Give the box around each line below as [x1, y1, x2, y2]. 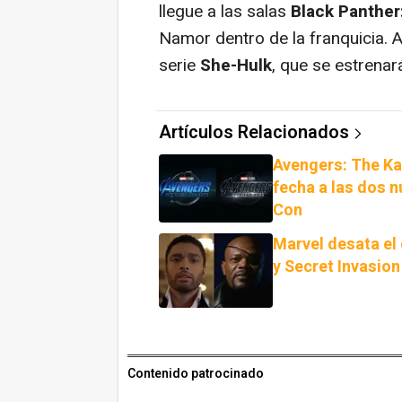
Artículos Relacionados [159, 118, 349, 145]
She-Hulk [200, 52, 272, 78]
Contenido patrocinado [127, 364, 264, 384]
